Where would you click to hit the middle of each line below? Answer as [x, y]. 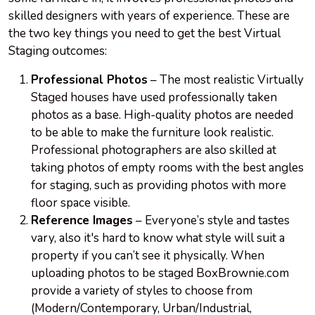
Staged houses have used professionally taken [154, 98]
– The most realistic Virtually [226, 80]
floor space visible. [81, 203]
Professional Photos [89, 80]
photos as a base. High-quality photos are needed [162, 115]
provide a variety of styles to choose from [142, 291]
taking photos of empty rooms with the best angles [167, 168]
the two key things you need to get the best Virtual [144, 34]
